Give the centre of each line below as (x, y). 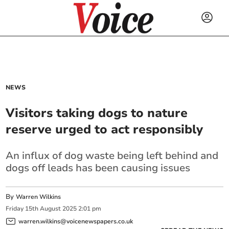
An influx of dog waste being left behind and (112, 156)
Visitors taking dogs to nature (97, 113)
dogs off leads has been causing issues (98, 168)
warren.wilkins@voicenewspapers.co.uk (76, 221)
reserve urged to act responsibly (105, 129)
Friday (15, 209)
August (51, 209)
